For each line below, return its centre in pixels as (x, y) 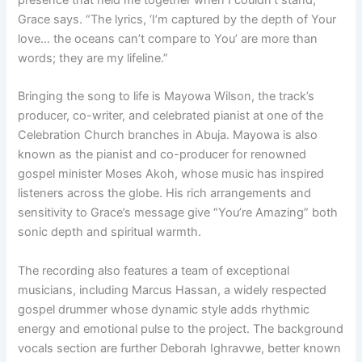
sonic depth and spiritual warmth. (110, 232)
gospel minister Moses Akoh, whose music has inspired (171, 174)
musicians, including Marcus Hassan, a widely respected (173, 290)
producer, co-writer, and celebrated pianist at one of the (171, 116)
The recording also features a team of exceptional (154, 270)
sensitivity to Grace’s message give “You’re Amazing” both (178, 213)
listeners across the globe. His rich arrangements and (165, 194)
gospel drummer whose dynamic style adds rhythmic (164, 309)
